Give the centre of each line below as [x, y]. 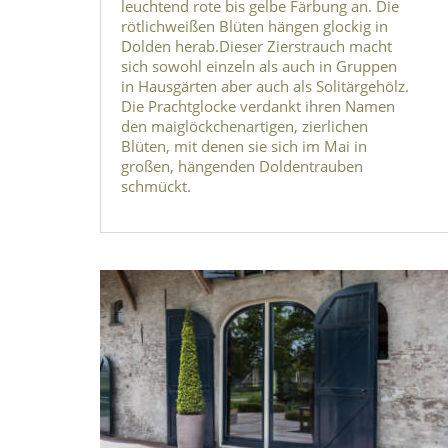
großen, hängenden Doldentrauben [242, 165]
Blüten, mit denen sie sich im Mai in [244, 145]
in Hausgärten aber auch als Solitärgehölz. [265, 85]
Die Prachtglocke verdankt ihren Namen [258, 105]
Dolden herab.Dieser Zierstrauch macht [256, 45]
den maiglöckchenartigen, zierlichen [244, 125]
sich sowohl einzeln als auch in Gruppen [259, 65]
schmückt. [156, 185]
